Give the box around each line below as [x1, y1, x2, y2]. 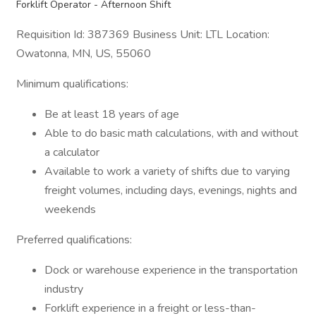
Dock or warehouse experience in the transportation [44, 262, 298, 278]
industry [44, 281, 83, 297]
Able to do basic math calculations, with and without [44, 126, 298, 141]
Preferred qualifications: [16, 232, 132, 248]
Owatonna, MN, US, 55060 [16, 46, 151, 61]
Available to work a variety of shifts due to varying [44, 164, 290, 179]
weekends [44, 202, 96, 217]
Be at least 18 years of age [44, 107, 179, 122]
